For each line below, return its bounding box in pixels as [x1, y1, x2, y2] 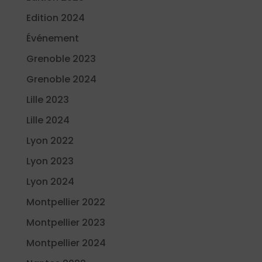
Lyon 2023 [26, 154, 74, 168]
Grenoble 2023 [26, 51, 96, 65]
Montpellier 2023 [26, 215, 105, 229]
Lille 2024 [26, 113, 70, 127]
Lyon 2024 [26, 174, 74, 188]
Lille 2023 [26, 92, 69, 106]
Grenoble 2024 [26, 72, 96, 86]
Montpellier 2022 [26, 195, 105, 209]
